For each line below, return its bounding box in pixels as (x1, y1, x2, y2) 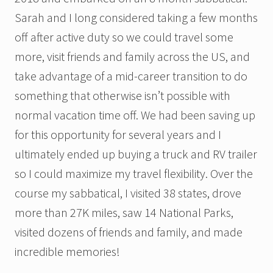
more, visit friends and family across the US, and (15, 49, 250, 65)
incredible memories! (15, 244, 120, 260)
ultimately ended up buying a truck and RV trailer (15, 146, 257, 162)
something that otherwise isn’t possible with (15, 88, 230, 104)
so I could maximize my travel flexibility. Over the (15, 166, 253, 182)
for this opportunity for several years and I (15, 127, 221, 143)
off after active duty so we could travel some (15, 29, 233, 45)
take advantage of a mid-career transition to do (15, 68, 247, 84)
